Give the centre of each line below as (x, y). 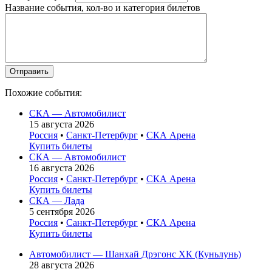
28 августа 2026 (62, 265)
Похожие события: (43, 92)
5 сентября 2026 (62, 211)
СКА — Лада (57, 200)
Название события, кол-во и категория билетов (103, 7)
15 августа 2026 (62, 124)
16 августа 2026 (62, 168)
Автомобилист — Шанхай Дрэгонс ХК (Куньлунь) (135, 254)
